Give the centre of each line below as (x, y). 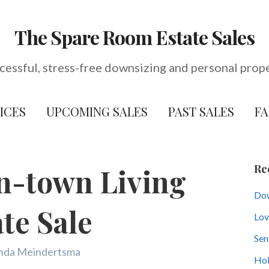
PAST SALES (201, 111)
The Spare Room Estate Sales (134, 37)
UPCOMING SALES (97, 111)
